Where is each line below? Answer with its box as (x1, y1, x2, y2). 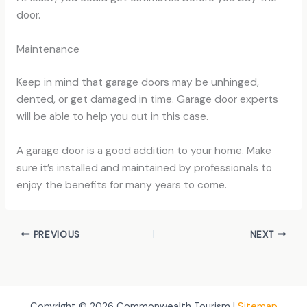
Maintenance (16, 42, 79, 56)
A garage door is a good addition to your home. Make (16, 144, 271, 158)
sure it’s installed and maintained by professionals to (16, 161, 272, 175)
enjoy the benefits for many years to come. (16, 178, 227, 192)
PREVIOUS (29, 228, 81, 241)
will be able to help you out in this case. (16, 110, 208, 124)
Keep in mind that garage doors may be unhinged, (16, 75, 259, 90)
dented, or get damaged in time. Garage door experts (16, 93, 278, 107)
